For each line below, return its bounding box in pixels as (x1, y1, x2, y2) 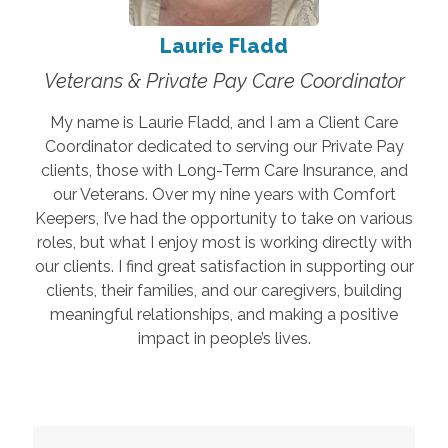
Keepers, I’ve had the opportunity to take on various (35, 208, 413, 228)
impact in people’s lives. (137, 328, 311, 348)
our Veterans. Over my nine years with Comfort (52, 184, 396, 204)
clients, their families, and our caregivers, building (46, 280, 402, 300)
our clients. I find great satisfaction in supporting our (34, 256, 414, 276)
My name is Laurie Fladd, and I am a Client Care (50, 112, 398, 132)
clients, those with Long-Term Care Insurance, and (40, 160, 408, 180)
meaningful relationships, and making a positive (50, 304, 398, 324)
